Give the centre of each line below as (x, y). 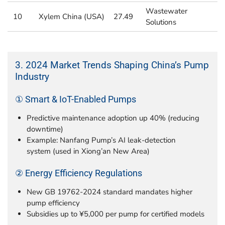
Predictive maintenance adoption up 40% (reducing (113, 118)
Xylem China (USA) (71, 17)
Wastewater (166, 11)
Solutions (161, 22)
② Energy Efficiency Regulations (79, 174)
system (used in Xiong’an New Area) (88, 151)
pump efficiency (53, 203)
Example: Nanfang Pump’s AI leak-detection (101, 140)
